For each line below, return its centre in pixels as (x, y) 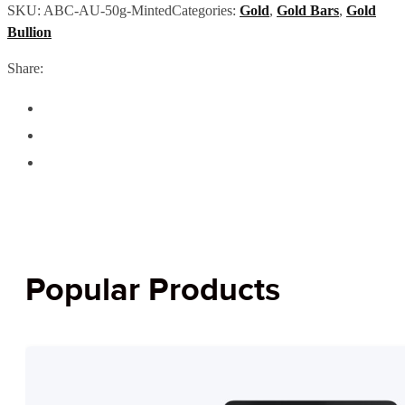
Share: (25, 68)
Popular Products (153, 291)
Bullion (29, 32)
